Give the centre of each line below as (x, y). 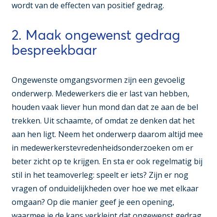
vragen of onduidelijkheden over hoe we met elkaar (105, 189)
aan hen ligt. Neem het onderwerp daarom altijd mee (107, 134)
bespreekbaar (54, 50)
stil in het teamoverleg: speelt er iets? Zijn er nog (100, 175)
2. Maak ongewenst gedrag (96, 35)
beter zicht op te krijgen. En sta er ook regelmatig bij (107, 162)
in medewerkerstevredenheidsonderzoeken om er (102, 148)
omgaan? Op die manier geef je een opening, (93, 202)
